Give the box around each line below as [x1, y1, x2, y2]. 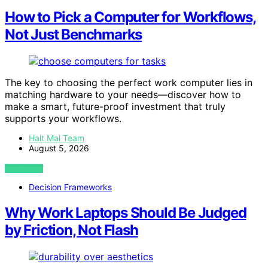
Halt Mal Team [29, 133, 84, 144]
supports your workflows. [5, 112, 121, 125]
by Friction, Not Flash [5, 221, 138, 239]
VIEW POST [5, 164, 44, 173]
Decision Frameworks [29, 182, 112, 193]
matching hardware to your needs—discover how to [5, 89, 241, 101]
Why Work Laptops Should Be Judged [5, 204, 246, 222]
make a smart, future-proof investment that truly [5, 100, 226, 113]
